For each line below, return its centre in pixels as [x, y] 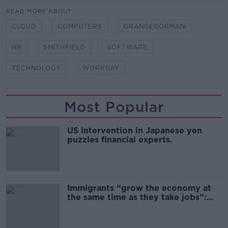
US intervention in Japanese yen [135, 131]
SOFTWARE [127, 47]
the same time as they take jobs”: [137, 197]
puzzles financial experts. [120, 140]
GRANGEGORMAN [154, 26]
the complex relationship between [139, 206]
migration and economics [120, 216]
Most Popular [114, 107]
